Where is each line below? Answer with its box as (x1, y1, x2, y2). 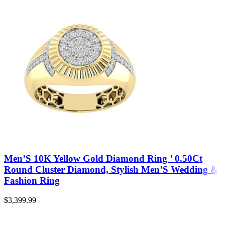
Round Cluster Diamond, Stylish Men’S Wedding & (4, 164, 218, 175)
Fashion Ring (4, 175, 60, 186)
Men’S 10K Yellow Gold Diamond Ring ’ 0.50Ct (4, 153, 202, 164)
